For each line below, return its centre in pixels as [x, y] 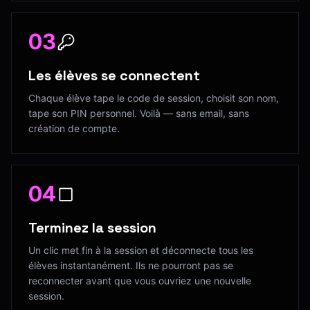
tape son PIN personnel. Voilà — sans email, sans [139, 113]
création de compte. [74, 128]
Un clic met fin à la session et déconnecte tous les [141, 250]
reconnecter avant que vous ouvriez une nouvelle [140, 281]
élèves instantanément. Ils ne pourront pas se [131, 265]
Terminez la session [92, 228]
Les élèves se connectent [114, 75]
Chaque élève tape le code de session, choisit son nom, [154, 98]
